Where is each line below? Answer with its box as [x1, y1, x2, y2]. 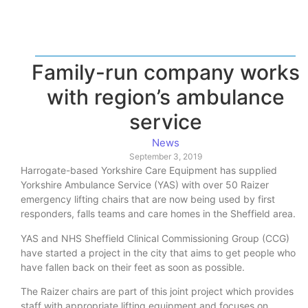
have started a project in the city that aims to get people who [21, 246, 296, 258]
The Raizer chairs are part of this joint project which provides [21, 285, 294, 298]
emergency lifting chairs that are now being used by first [21, 193, 275, 206]
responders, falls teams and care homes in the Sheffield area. [21, 208, 296, 220]
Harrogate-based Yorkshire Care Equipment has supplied [21, 164, 277, 177]
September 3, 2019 [129, 151, 202, 162]
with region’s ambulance [46, 85, 285, 110]
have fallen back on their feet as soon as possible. [21, 261, 245, 273]
